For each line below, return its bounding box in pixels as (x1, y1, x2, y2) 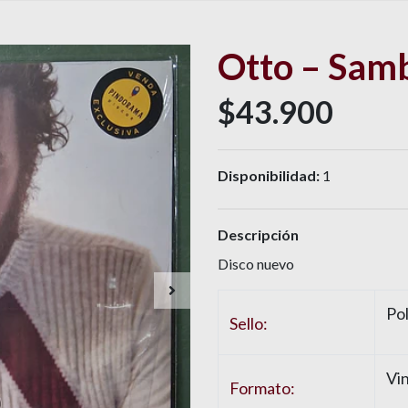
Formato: (229, 378, 295, 399)
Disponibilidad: (218, 167, 320, 185)
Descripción (218, 226, 299, 244)
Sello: (229, 313, 268, 334)
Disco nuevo (218, 255, 294, 273)
